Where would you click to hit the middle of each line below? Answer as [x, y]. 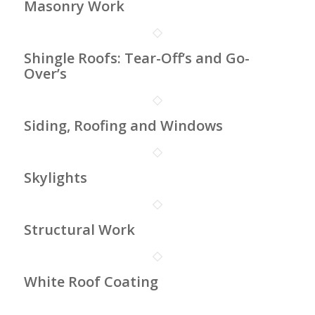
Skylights [55, 178]
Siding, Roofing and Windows [123, 126]
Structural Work [79, 230]
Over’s [45, 74]
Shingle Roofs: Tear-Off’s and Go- [136, 58]
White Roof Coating [91, 282]
